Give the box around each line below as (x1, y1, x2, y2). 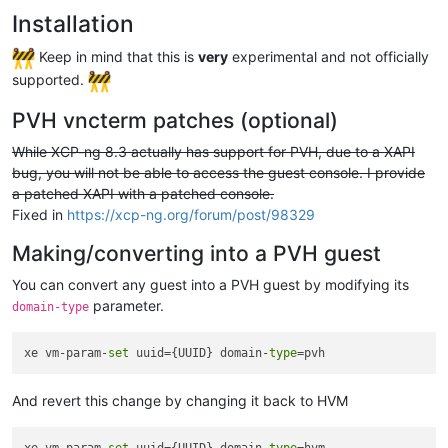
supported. (12, 70, 88, 88)
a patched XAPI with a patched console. (12, 184, 274, 202)
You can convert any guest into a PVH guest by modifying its (12, 275, 409, 293)
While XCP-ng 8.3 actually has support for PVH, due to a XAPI (12, 142, 415, 160)
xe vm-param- (24, 345, 109, 360)
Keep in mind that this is (35, 48, 198, 66)
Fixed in (12, 205, 67, 223)
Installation (12, 10, 134, 39)
